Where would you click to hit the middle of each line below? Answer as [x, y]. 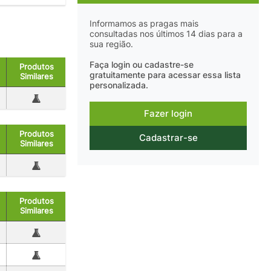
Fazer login [168, 114]
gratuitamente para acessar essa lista [165, 75]
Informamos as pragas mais [144, 23]
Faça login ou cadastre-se [142, 65]
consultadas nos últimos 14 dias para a [166, 34]
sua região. [111, 44]
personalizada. [119, 86]
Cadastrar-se [168, 138]
